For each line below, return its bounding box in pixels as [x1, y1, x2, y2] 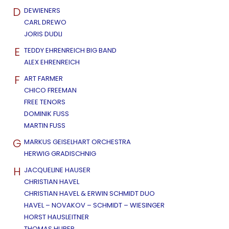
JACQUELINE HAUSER [24, 165, 90, 175]
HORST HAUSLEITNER [24, 212, 89, 222]
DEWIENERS [24, 5, 60, 15]
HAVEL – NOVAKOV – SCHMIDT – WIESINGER [24, 200, 165, 210]
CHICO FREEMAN [24, 85, 77, 95]
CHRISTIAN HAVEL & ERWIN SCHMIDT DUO [24, 188, 155, 198]
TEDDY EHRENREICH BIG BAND [24, 45, 117, 55]
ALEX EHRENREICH [24, 57, 80, 67]
